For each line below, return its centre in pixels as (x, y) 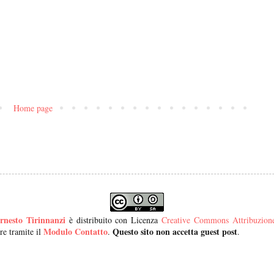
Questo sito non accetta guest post (175, 232)
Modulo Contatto (76, 232)
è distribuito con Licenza (113, 220)
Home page (33, 108)
